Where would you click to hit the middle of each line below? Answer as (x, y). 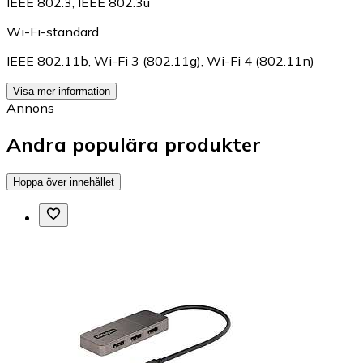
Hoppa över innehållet (64, 182)
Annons (30, 108)
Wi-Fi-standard (53, 32)
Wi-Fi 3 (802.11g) (147, 61)
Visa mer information (62, 92)
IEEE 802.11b (47, 61)
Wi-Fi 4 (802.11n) (261, 61)
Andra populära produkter (134, 145)
